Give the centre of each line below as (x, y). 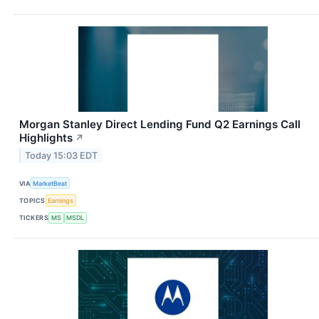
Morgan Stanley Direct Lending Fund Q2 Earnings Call (160, 125)
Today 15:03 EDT (62, 156)
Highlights (46, 138)
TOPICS (32, 201)
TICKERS (34, 218)
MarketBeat (50, 183)
